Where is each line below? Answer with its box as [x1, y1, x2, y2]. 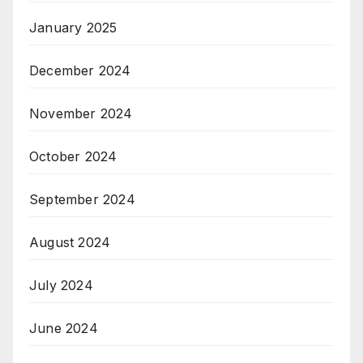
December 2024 [29, 62, 131, 79]
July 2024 [29, 276, 93, 293]
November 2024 [29, 105, 133, 122]
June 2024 [29, 319, 98, 336]
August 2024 [29, 233, 111, 250]
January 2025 [29, 19, 117, 36]
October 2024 [29, 147, 117, 164]
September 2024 [29, 190, 135, 207]
